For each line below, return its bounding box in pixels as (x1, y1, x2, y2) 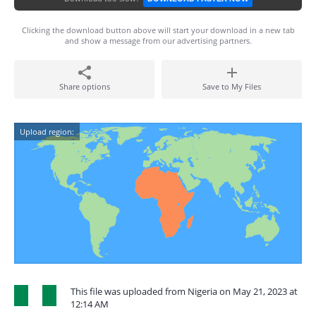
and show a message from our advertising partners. (64, 35, 252, 46)
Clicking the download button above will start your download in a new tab (21, 25, 295, 35)
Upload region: (20, 126, 74, 137)
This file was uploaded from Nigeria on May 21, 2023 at (71, 285, 298, 298)
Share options (59, 81, 110, 92)
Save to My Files (202, 81, 261, 92)
